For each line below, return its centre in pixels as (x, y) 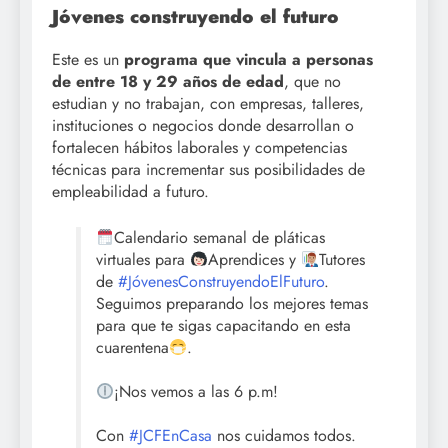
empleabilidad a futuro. (130, 192)
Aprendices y (255, 260)
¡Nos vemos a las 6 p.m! (196, 392)
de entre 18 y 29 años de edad (168, 82)
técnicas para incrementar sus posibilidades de (208, 170)
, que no (312, 82)
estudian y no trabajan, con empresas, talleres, (208, 104)
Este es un (88, 60)
